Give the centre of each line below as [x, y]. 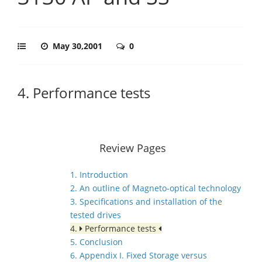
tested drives [96, 215]
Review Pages [133, 148]
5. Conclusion [96, 242]
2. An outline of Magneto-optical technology [156, 188]
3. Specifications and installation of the [146, 201]
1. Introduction [99, 175]
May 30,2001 [79, 46]
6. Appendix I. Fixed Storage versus [139, 255]
